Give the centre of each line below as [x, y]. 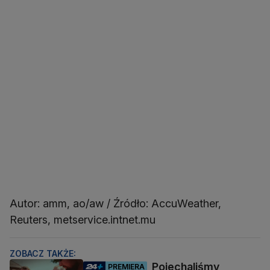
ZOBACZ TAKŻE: [43, 254]
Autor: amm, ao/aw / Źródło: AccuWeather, [115, 204]
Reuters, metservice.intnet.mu [83, 220]
